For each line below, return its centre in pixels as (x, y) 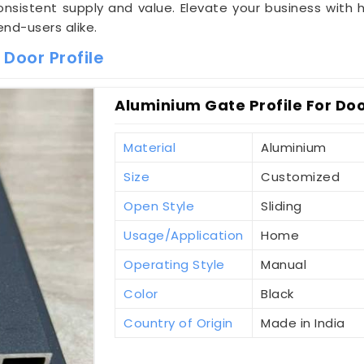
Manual (284, 265)
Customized (301, 177)
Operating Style (174, 265)
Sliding (282, 206)
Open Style (159, 206)
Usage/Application (184, 236)
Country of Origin (178, 323)
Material (150, 148)
